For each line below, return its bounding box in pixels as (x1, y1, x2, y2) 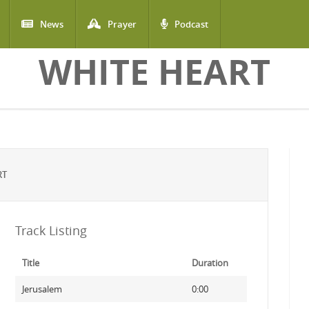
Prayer (108, 18, 137, 30)
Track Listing (14, 222, 87, 239)
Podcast (175, 18, 208, 30)
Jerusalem (21, 283, 62, 295)
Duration (191, 257, 228, 269)
